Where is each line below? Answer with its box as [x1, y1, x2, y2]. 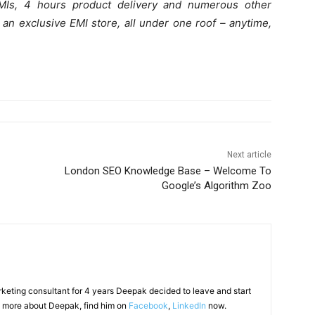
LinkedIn [172, 300, 206, 311]
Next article [226, 149, 271, 160]
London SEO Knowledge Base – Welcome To [64, 164, 271, 177]
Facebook [129, 300, 168, 311]
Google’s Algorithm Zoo [161, 179, 271, 192]
